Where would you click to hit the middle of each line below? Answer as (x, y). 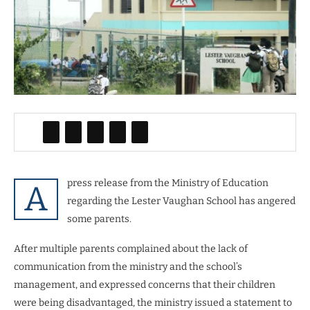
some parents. (100, 219)
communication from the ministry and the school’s (128, 266)
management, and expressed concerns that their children (145, 284)
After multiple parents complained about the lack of (131, 248)
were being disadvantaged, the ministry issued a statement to (153, 302)
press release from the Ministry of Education (168, 183)
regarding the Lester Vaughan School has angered (181, 201)
